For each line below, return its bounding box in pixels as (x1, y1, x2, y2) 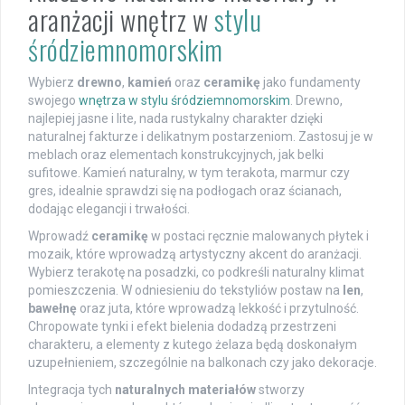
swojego (28, 93, 79, 108)
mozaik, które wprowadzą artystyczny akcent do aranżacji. (28, 247, 362, 262)
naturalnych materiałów (115, 382, 256, 398)
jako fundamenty (260, 75, 361, 90)
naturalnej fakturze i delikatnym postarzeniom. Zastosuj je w (28, 129, 373, 145)
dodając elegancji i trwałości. (28, 202, 190, 217)
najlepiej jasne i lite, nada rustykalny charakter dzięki (28, 111, 323, 127)
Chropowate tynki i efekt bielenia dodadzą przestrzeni (28, 319, 336, 334)
